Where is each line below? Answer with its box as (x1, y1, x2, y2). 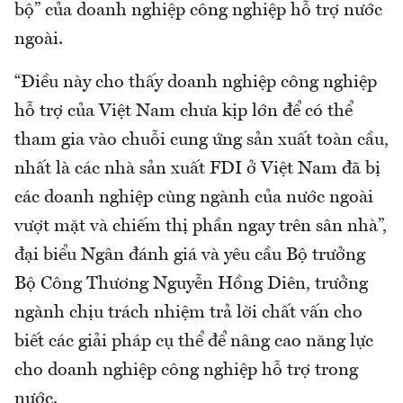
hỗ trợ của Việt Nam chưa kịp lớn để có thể (14, 103, 353, 121)
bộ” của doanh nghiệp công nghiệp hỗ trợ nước (14, 2, 382, 21)
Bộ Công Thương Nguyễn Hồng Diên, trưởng (14, 275, 368, 294)
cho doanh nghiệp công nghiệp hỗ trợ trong (14, 362, 358, 381)
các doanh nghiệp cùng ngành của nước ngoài (14, 189, 373, 208)
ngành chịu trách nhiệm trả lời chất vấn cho (14, 304, 363, 323)
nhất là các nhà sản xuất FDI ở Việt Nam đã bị (14, 160, 381, 179)
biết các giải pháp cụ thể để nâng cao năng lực (14, 333, 373, 352)
